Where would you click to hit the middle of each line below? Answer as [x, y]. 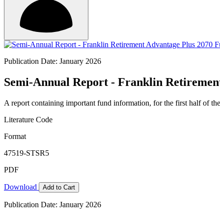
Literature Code [28, 119]
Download [21, 187]
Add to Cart [59, 187]
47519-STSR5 [27, 153]
